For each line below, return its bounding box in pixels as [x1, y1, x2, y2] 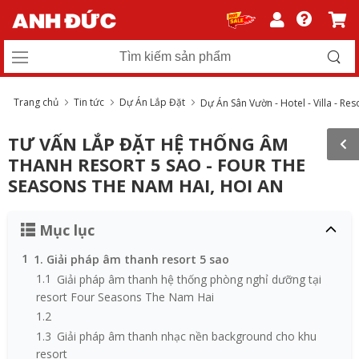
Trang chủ [14, 95, 58, 109]
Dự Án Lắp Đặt [119, 95, 185, 109]
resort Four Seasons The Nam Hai [35, 288, 214, 305]
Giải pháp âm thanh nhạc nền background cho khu [56, 328, 317, 344]
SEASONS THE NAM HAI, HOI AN [8, 173, 284, 197]
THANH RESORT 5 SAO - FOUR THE [8, 152, 305, 176]
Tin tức [74, 95, 104, 109]
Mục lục [35, 220, 95, 240]
